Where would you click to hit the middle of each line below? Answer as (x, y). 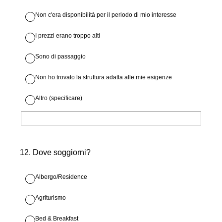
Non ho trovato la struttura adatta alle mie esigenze (104, 77)
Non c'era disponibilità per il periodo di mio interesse (106, 15)
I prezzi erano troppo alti (68, 36)
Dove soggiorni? (62, 152)
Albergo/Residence (61, 177)
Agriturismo (51, 198)
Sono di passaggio (60, 56)
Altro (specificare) (59, 98)
